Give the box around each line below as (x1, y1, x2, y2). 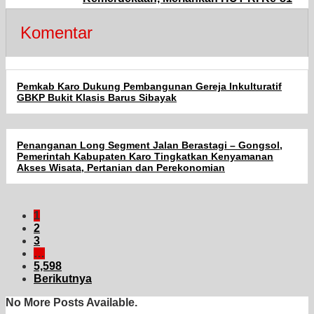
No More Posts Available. (6, 296, 137, 309)
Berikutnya (34, 273, 92, 285)
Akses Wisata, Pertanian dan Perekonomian (17, 162, 225, 174)
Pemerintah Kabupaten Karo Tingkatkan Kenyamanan (17, 151, 273, 163)
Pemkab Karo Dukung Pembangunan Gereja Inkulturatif (17, 81, 282, 93)
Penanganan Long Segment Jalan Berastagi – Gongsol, (17, 139, 282, 151)
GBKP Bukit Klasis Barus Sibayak (17, 92, 177, 104)
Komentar (20, 23, 93, 43)
